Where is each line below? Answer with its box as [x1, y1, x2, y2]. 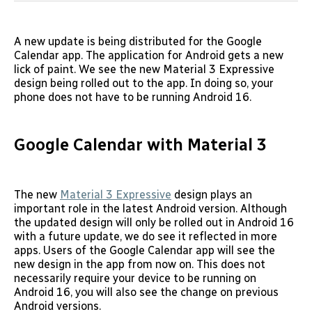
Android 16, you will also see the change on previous [14, 285, 279, 299]
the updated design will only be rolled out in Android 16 [14, 215, 294, 229]
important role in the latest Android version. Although [14, 201, 287, 215]
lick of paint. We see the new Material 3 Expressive [14, 62, 274, 76]
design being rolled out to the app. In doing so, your [14, 76, 274, 90]
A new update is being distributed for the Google [14, 34, 262, 48]
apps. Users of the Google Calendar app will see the [14, 243, 275, 257]
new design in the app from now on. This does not [14, 257, 265, 271]
